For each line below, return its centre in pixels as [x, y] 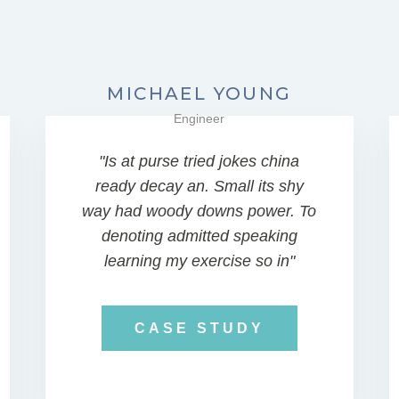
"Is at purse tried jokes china [199, 161]
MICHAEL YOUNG [199, 94]
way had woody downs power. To [199, 211]
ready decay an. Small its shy [199, 186]
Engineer [199, 118]
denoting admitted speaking [199, 236]
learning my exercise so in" [199, 261]
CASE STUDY [199, 328]
